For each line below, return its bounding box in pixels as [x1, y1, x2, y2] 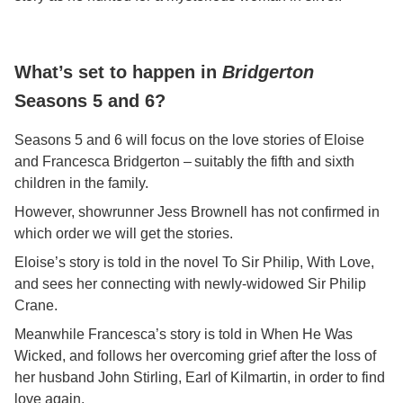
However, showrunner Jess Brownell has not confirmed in [14, 204, 380, 219]
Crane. [14, 298, 58, 313]
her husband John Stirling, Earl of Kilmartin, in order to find [14, 370, 385, 385]
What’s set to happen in [14, 62, 222, 82]
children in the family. [14, 175, 148, 191]
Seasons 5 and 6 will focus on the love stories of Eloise [14, 132, 364, 148]
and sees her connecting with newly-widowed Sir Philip [14, 276, 366, 291]
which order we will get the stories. [14, 226, 233, 241]
